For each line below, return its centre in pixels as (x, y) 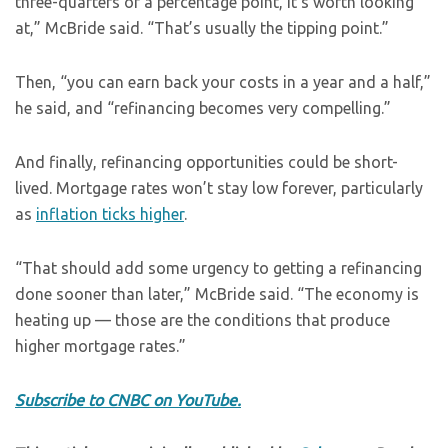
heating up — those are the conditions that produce (202, 320)
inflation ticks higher (110, 214)
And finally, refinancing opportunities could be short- (206, 162)
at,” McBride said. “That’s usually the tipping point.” (202, 28)
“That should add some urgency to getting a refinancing (218, 268)
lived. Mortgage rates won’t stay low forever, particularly (219, 188)
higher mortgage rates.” (100, 346)
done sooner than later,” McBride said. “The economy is (217, 294)
